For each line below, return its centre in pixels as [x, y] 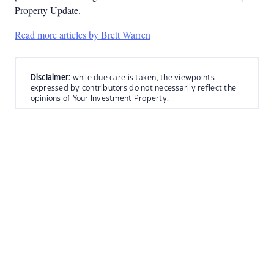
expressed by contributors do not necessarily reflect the [133, 88]
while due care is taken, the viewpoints [143, 77]
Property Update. [48, 10]
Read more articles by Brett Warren [83, 35]
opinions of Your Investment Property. [100, 98]
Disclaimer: [50, 77]
